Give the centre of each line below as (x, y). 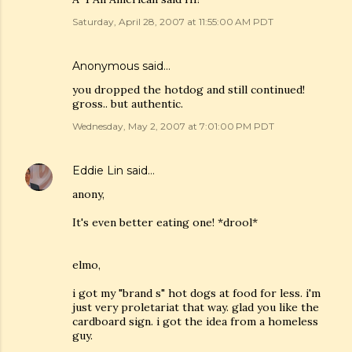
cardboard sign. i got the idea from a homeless (195, 321)
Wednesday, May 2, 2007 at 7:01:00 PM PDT (173, 126)
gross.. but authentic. (128, 104)
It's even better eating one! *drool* (165, 222)
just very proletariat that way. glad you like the (196, 307)
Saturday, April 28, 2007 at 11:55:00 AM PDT (173, 22)
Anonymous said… (121, 66)
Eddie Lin (98, 170)
